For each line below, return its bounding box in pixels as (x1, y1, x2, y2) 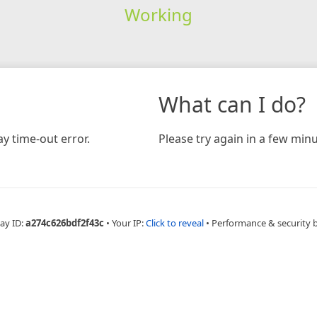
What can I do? (158, 89, 306, 119)
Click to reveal (145, 216, 204, 229)
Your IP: (111, 216, 146, 229)
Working (124, 2, 192, 26)
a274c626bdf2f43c (25, 216, 104, 229)
